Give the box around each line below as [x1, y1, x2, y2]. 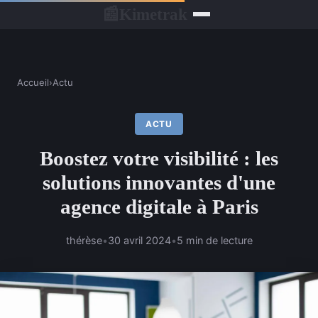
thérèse [65, 234, 102, 247]
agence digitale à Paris [60, 195, 258, 219]
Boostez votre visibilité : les [40, 147, 278, 170]
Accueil [17, 77, 49, 88]
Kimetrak [119, 4, 187, 23]
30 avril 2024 [107, 234, 171, 247]
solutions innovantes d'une [43, 171, 275, 194]
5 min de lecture [176, 234, 253, 247]
